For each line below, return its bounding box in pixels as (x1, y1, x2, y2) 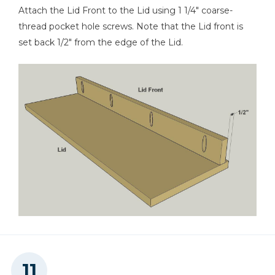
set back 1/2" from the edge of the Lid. (18, 36, 183, 48)
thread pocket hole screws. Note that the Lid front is (18, 20, 243, 32)
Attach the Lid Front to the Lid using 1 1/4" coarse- (18, 4, 233, 16)
